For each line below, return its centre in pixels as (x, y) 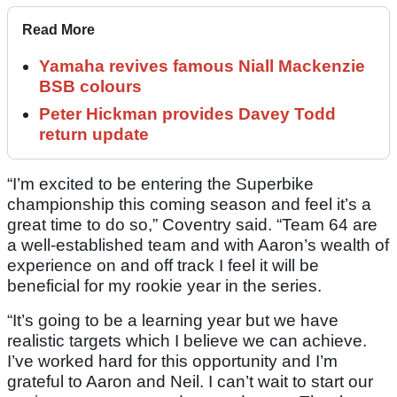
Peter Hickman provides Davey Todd (187, 114)
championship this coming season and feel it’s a (189, 205)
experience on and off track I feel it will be (163, 266)
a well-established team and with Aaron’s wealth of (198, 245)
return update (94, 135)
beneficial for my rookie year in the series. (164, 286)
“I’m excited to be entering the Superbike (160, 184)
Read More (58, 30)
